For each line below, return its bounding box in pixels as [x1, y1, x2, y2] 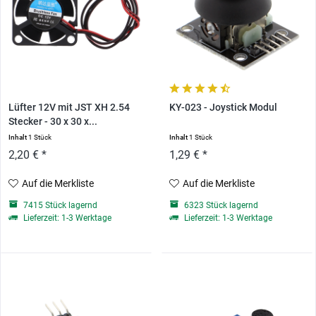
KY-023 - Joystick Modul [169, 102, 277, 114]
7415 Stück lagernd [21, 200, 98, 211]
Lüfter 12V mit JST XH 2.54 [8, 102, 130, 114]
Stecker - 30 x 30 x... [8, 116, 98, 128]
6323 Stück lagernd [181, 200, 258, 211]
